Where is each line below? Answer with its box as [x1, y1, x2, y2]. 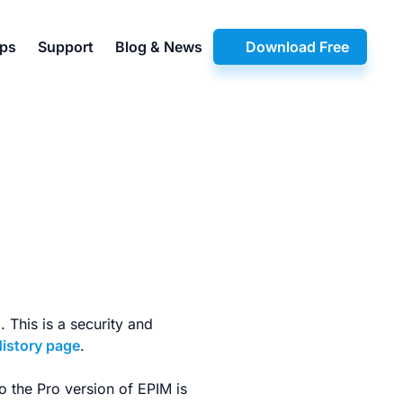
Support [38, 38, 94, 56]
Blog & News [115, 38, 202, 56]
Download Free [246, 38, 349, 56]
